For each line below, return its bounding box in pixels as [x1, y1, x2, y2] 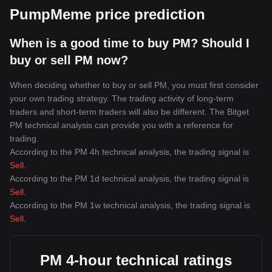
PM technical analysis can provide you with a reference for [10, 120, 233, 130]
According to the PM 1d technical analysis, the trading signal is [10, 174, 249, 183]
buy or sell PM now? [10, 53, 128, 67]
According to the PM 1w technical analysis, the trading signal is [10, 200, 250, 210]
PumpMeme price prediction [10, 6, 205, 22]
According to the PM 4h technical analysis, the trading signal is [10, 147, 249, 157]
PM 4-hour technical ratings [40, 252, 232, 268]
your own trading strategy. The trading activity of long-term [10, 93, 234, 103]
